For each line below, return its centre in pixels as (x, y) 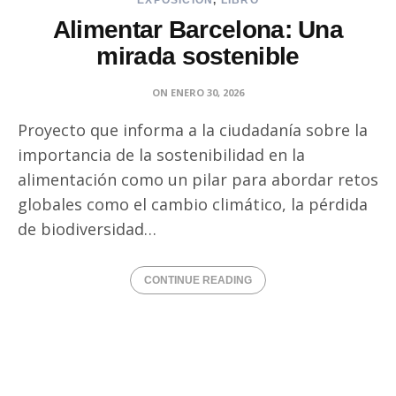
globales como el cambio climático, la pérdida (193, 204)
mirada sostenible (198, 56)
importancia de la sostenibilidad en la (161, 155)
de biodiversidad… (87, 229)
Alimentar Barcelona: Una (198, 30)
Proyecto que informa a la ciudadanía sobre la (193, 130)
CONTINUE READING (198, 280)
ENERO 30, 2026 (207, 92)
